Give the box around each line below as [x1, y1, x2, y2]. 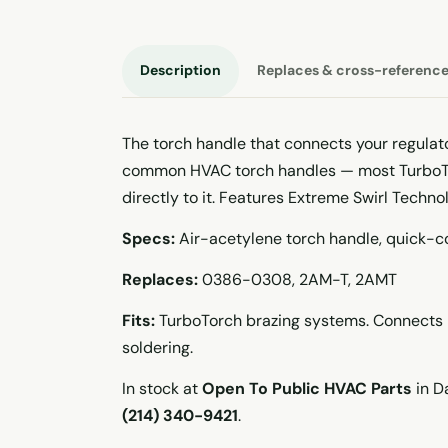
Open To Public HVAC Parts [202, 377, 412, 399]
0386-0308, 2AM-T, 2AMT [198, 268, 397, 290]
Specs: [122, 227, 175, 249]
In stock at [122, 377, 202, 399]
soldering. [122, 336, 193, 358]
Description [140, 60, 221, 79]
